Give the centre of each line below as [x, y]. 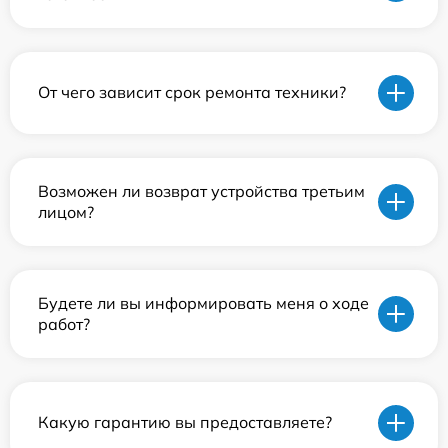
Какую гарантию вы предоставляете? [185, 422]
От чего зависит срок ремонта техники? [192, 92]
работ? [64, 323]
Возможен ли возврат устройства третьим [201, 190]
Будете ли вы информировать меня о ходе [203, 302]
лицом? [66, 211]
